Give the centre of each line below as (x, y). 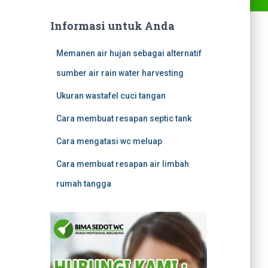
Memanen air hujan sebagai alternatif (129, 53)
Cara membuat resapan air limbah (122, 164)
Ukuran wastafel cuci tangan (111, 96)
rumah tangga (83, 184)
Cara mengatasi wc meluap (109, 141)
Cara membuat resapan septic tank (124, 118)
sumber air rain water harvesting (120, 73)
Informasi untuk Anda (112, 26)
